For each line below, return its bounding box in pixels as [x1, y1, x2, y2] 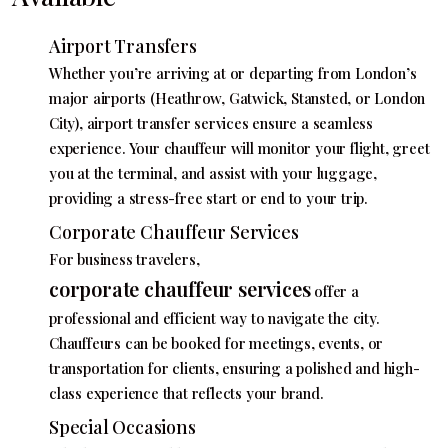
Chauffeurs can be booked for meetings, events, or [49, 332, 384, 353]
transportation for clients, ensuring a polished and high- [49, 357, 420, 378]
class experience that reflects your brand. [49, 382, 324, 403]
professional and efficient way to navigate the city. [49, 307, 380, 328]
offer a [310, 280, 359, 301]
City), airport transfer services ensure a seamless [49, 112, 373, 133]
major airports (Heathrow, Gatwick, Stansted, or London [49, 87, 426, 108]
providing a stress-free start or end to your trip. [49, 187, 368, 208]
